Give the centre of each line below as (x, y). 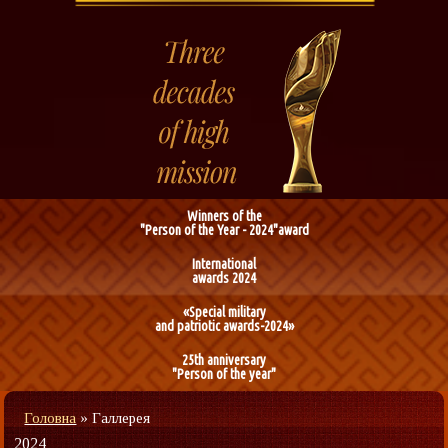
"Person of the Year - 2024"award (224, 230)
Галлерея (121, 418)
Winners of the (224, 216)
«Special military (224, 312)
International (224, 264)
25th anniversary (224, 360)
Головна (50, 418)
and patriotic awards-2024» (224, 326)
